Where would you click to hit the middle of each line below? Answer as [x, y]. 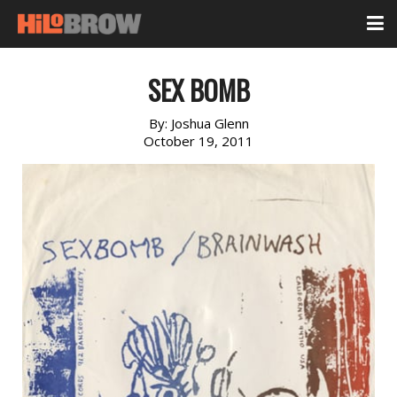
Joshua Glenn [210, 123]
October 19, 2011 [198, 141]
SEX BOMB [198, 90]
